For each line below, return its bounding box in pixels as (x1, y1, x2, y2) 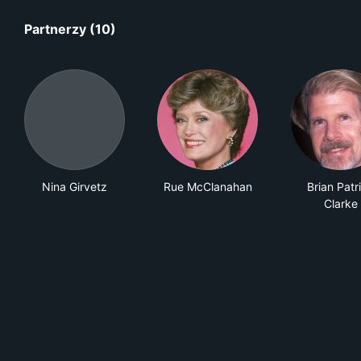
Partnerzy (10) (24, 21, 116, 37)
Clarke (323, 197, 358, 210)
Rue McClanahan (163, 180, 252, 193)
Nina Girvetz (42, 180, 107, 193)
